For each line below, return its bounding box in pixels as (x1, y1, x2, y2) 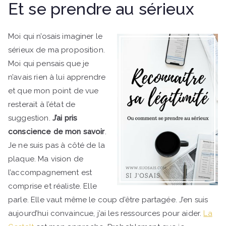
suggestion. (8, 114, 52, 123)
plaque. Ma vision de (8, 154, 83, 164)
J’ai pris (52, 114, 78, 123)
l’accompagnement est (8, 168, 92, 178)
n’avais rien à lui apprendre (8, 73, 106, 82)
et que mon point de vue (8, 86, 99, 96)
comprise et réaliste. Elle (8, 182, 97, 191)
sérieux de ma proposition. (8, 45, 105, 55)
